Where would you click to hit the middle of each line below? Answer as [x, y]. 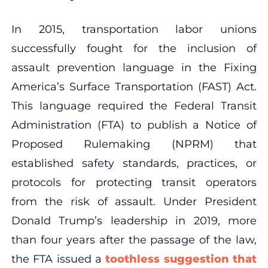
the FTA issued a [58, 259]
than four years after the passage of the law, [134, 240]
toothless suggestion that [181, 259]
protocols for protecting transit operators [134, 182]
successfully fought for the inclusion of [134, 48]
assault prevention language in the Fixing [134, 67]
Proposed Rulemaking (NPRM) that [134, 144]
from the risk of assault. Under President [134, 201]
